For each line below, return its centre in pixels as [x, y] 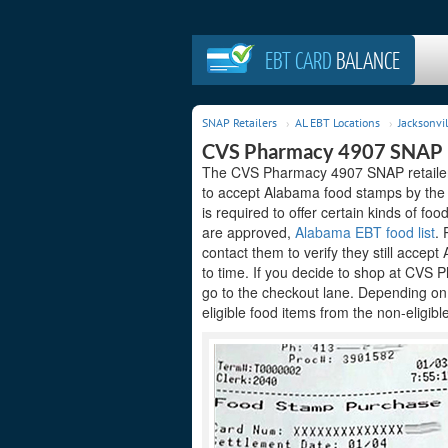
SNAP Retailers [239, 122]
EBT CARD [298, 60]
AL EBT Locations [337, 122]
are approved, [248, 232]
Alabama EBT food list [365, 232]
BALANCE [366, 60]
